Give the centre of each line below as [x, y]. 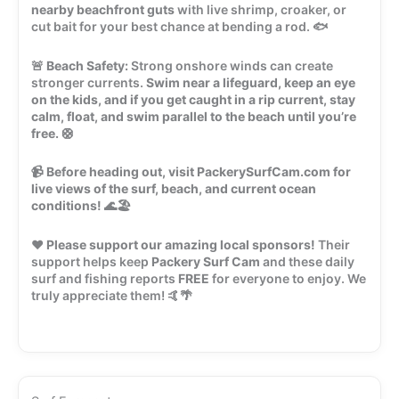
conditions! [66, 206]
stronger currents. [89, 82]
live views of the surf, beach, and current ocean [174, 189]
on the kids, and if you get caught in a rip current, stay [193, 99]
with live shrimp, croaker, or [261, 10]
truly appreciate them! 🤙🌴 [112, 295]
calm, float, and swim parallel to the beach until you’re [194, 116]
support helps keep [91, 261]
